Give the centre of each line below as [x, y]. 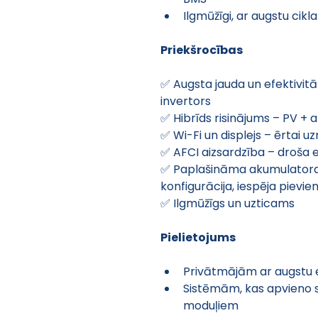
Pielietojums [198, 237]
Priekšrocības [202, 50]
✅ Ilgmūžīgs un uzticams [227, 203]
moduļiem [211, 305]
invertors [186, 101]
